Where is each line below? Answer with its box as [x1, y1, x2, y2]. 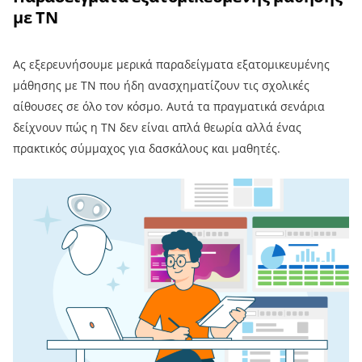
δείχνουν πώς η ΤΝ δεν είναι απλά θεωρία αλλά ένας [13, 119, 301, 135]
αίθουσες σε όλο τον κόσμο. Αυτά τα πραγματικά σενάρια [13, 98, 325, 114]
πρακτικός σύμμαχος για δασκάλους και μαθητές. [13, 140, 280, 156]
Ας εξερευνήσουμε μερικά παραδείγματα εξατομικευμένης [13, 56, 330, 72]
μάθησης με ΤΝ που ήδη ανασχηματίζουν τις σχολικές [13, 77, 309, 93]
